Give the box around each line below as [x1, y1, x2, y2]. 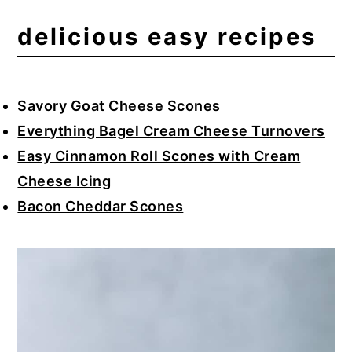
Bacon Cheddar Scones [17, 197, 184, 214]
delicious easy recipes [17, 22, 317, 50]
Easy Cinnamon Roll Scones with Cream [17, 147, 301, 164]
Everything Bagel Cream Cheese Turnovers [17, 122, 325, 139]
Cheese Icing [17, 172, 112, 189]
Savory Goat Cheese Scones [17, 97, 221, 114]
